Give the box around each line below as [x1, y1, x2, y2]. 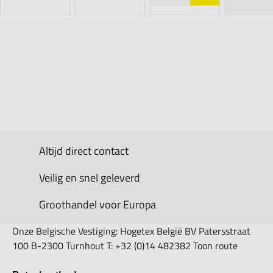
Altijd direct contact [39, 142, 129, 159]
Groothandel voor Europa [39, 196, 156, 213]
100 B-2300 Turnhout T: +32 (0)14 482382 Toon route [12, 238, 238, 253]
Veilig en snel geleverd [39, 169, 140, 186]
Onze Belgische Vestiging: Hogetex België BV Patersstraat [12, 224, 250, 239]
